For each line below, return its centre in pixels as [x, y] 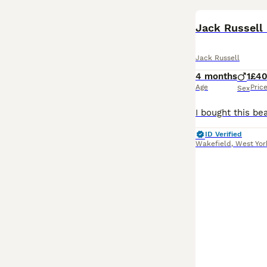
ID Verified [223, 134]
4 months [216, 76]
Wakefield [213, 144]
